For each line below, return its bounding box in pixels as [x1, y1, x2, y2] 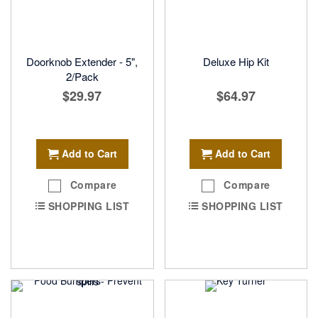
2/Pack [65, 68, 99, 84]
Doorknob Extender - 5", [26, 53, 138, 69]
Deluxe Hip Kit [202, 53, 269, 69]
